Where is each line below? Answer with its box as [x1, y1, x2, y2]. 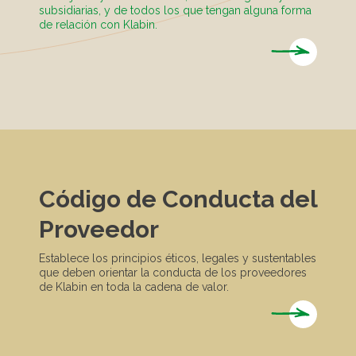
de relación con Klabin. [39, 18, 157, 32]
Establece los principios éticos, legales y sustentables [39, 252, 316, 265]
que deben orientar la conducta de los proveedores [39, 266, 307, 280]
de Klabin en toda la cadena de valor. [39, 281, 229, 294]
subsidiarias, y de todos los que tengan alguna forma [39, 4, 311, 17]
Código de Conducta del [39, 185, 317, 214]
